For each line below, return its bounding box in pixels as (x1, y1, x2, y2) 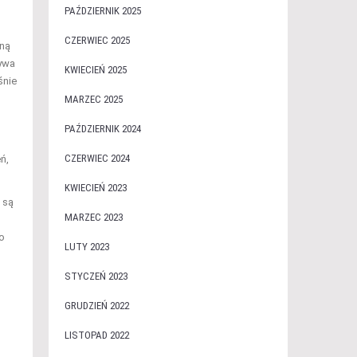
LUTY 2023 (64, 241, 109, 253)
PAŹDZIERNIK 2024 (64, 123, 141, 135)
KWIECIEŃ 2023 (64, 182, 127, 194)
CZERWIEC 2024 (64, 152, 130, 164)
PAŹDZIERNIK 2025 (64, 5, 141, 17)
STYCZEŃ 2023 (64, 270, 127, 282)
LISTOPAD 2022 (64, 329, 129, 341)
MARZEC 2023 (64, 211, 123, 223)
